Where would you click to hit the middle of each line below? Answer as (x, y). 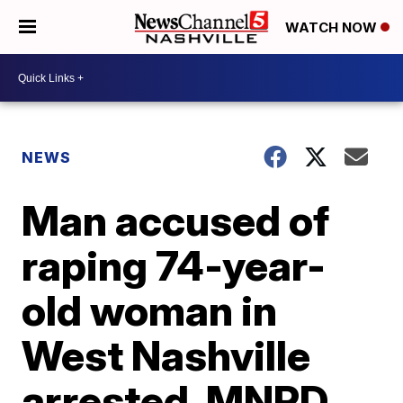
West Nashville (166, 355)
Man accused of (176, 220)
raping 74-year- (174, 265)
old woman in (150, 310)
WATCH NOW (333, 28)
